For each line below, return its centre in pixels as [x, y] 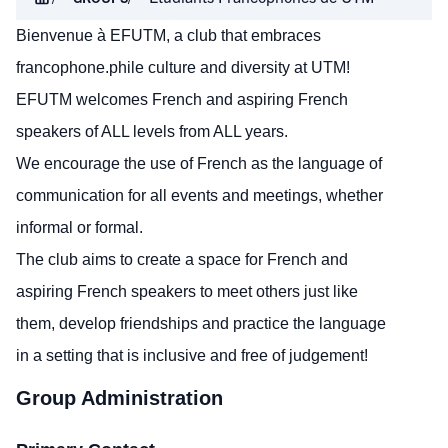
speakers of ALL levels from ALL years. [152, 131]
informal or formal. [79, 227]
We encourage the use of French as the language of [199, 163]
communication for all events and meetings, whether [199, 195]
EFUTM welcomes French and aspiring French [182, 99]
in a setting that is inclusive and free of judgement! [192, 355]
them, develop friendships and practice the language [201, 323]
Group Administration [119, 398]
